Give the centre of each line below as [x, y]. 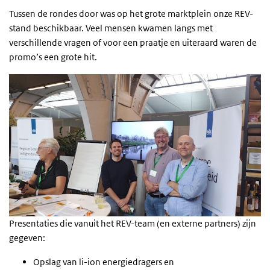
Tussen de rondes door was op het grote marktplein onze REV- [131, 14]
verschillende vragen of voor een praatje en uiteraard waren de [133, 43]
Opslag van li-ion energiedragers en [104, 262]
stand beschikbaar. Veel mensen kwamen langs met [111, 28]
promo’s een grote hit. [53, 57]
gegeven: [27, 237]
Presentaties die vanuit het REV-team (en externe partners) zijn [133, 223]
